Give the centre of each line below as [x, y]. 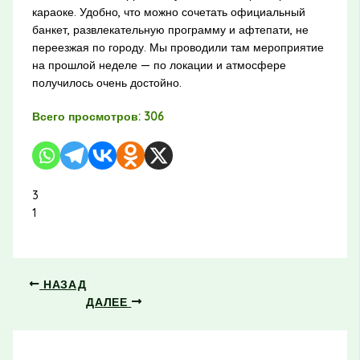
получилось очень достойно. [106, 83]
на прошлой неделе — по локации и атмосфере [159, 65]
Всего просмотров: [86, 117]
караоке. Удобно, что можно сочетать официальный [168, 12]
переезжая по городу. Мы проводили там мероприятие [178, 48]
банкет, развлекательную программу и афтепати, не [170, 30]
